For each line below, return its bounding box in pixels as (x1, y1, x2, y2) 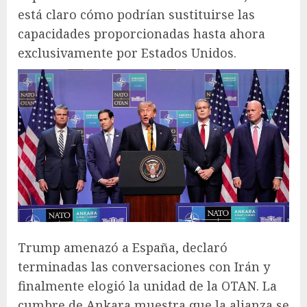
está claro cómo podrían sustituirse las (18, 6, 255, 23)
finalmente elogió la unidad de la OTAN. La (18, 277, 277, 294)
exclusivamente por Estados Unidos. (18, 45, 236, 62)
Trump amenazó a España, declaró (18, 238, 228, 256)
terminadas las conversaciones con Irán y (18, 258, 270, 275)
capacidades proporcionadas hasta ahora (18, 25, 265, 42)
